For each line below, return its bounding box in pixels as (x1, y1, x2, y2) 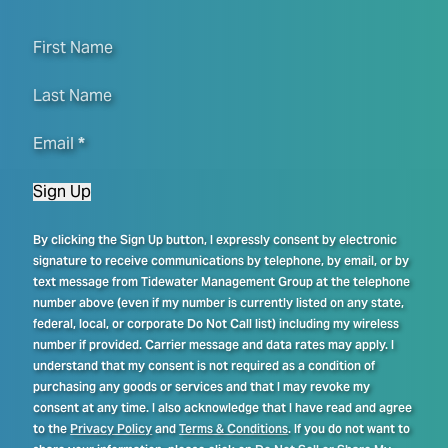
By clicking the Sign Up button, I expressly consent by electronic (33, 232, 398, 248)
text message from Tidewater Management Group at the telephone (33, 274, 411, 290)
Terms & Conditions (179, 421, 289, 437)
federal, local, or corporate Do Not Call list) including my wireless (33, 316, 400, 332)
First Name (33, 36, 114, 58)
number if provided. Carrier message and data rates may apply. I (33, 337, 395, 353)
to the (33, 421, 71, 437)
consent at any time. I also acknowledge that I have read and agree (33, 400, 413, 416)
